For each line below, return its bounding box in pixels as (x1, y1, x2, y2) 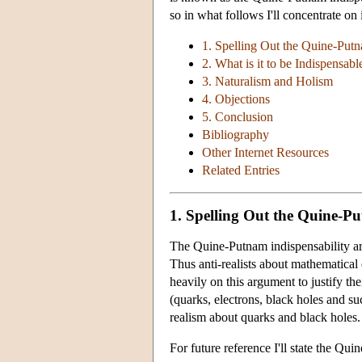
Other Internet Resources (202, 145, 329, 160)
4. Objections (202, 92, 270, 107)
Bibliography (202, 128, 269, 142)
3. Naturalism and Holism (202, 74, 333, 89)
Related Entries (202, 163, 280, 178)
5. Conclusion (202, 110, 273, 124)
